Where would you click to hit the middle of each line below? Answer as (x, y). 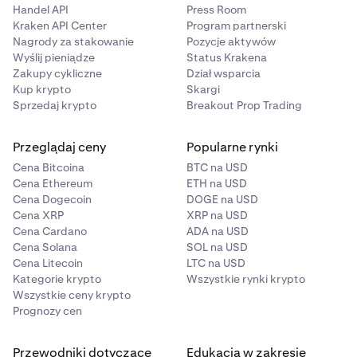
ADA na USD (218, 231)
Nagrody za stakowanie (73, 41)
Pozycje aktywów (231, 41)
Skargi (203, 89)
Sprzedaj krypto (55, 105)
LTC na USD (216, 263)
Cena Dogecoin (52, 199)
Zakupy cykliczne (57, 73)
